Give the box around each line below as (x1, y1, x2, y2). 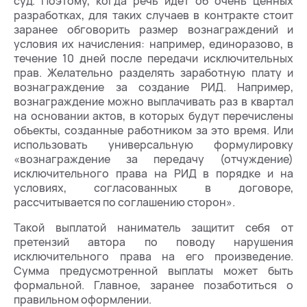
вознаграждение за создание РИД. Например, (14, 79, 293, 95)
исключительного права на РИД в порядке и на (14, 165, 293, 181)
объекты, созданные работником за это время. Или (14, 122, 293, 138)
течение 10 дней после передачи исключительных (14, 50, 293, 66)
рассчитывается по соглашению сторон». (14, 194, 235, 210)
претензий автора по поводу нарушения (14, 234, 293, 249)
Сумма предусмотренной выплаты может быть (14, 262, 293, 278)
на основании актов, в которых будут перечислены (14, 108, 293, 123)
